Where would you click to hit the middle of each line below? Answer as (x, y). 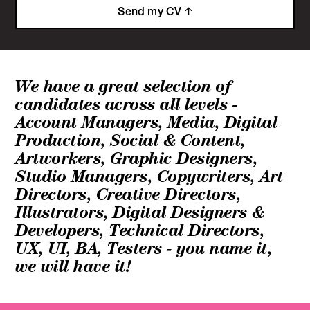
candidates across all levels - (127, 104)
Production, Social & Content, (130, 140)
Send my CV (151, 11)
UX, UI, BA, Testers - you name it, (144, 248)
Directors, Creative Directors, (128, 194)
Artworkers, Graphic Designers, (137, 158)
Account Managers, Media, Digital (147, 122)
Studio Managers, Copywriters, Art (149, 176)
